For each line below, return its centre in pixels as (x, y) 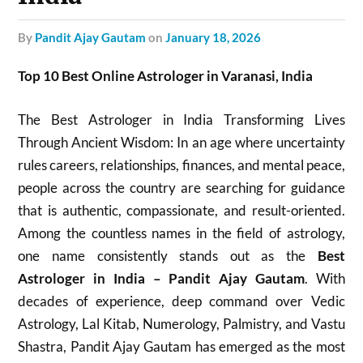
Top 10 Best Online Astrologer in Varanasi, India (166, 76)
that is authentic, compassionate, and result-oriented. (181, 210)
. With (325, 278)
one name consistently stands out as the (168, 255)
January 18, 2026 (214, 37)
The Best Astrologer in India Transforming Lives (181, 119)
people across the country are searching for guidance (181, 187)
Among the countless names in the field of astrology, (181, 233)
